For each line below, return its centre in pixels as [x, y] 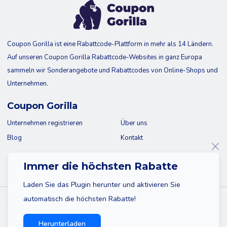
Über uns [134, 123]
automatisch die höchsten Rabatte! [80, 199]
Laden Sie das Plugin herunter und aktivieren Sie [102, 185]
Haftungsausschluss [85, 214]
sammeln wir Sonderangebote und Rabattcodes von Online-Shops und [112, 70]
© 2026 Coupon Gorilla [43, 201]
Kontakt [132, 138]
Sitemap [33, 214]
